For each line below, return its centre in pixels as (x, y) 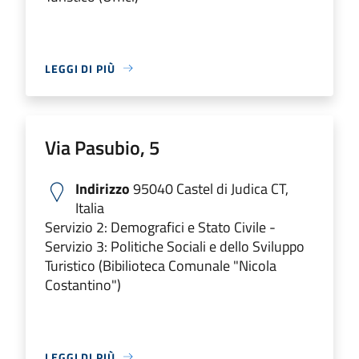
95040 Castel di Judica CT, (209, 188)
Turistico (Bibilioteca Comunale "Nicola (161, 265)
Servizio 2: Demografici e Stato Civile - (160, 227)
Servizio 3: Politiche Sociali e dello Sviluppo (175, 246)
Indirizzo (103, 188)
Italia (90, 208)
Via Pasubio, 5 (102, 147)
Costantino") (83, 284)
